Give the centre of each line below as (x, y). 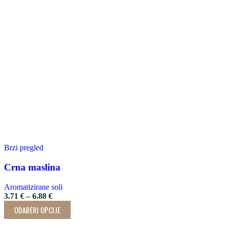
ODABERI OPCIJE (37, 210)
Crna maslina (32, 167)
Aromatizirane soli (33, 187)
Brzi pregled (24, 148)
